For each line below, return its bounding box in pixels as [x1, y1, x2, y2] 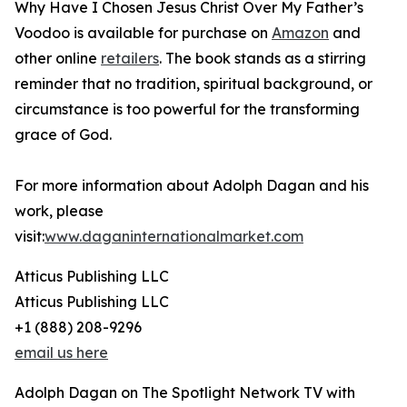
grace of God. [15, 125, 112, 144]
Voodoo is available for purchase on [15, 24, 272, 43]
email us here [15, 343, 108, 362]
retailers [101, 49, 159, 68]
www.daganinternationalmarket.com [45, 227, 303, 246]
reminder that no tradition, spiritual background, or [15, 74, 372, 94]
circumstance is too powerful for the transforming [15, 100, 360, 119]
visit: [15, 227, 45, 246]
